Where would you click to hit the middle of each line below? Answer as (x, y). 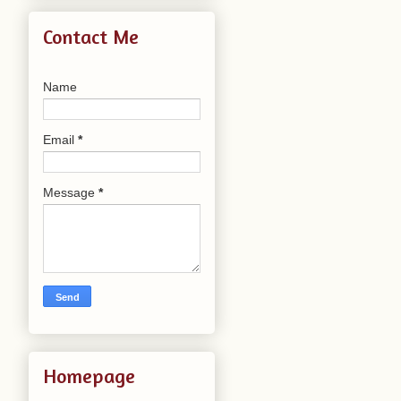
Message (71, 192)
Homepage (89, 375)
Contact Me (91, 36)
